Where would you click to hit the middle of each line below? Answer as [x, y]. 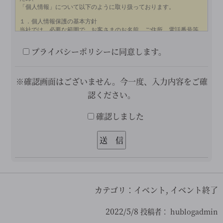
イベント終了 [194, 190]
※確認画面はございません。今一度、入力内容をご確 [111, 81]
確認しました [119, 116]
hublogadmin [193, 212]
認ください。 [111, 95]
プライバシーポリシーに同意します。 [98, 51]
